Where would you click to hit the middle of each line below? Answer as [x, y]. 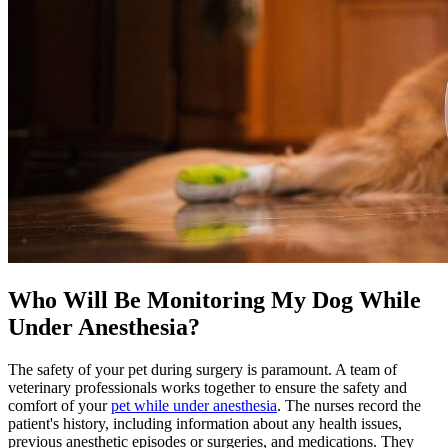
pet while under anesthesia [194, 405]
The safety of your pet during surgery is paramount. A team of [202, 369]
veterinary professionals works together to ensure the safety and [207, 387]
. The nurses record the [349, 405]
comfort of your [59, 405]
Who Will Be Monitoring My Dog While [214, 299]
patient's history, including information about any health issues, [205, 423]
